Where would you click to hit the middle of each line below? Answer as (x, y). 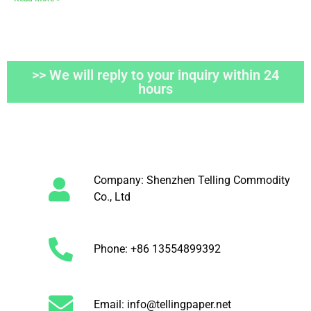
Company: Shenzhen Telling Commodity (192, 180)
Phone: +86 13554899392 (157, 249)
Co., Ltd (112, 197)
